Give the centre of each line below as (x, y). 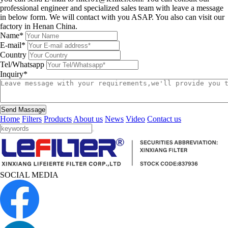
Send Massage (23, 110)
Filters (32, 119)
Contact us (164, 119)
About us (88, 119)
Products (58, 119)
